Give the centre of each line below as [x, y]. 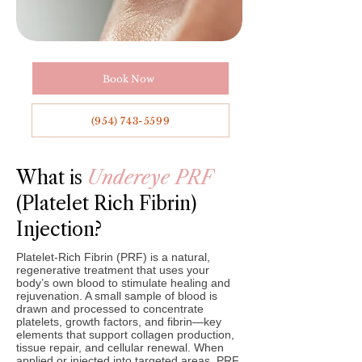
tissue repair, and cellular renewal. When [120, 347]
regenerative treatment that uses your [113, 270]
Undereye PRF [150, 178]
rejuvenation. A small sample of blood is [117, 296]
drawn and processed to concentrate [110, 309]
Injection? [59, 229]
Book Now [128, 78]
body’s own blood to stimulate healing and [123, 283]
